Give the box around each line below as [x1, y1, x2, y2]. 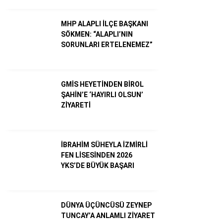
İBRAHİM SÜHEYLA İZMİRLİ [61, 140, 148, 149]
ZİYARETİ [61, 101, 91, 109]
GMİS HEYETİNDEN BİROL [61, 80, 144, 88]
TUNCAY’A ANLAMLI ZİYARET [61, 211, 155, 220]
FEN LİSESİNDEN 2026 [61, 151, 132, 159]
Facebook [142, 177, 178, 187]
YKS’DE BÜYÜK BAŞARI [61, 161, 134, 169]
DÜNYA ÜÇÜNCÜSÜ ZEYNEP [61, 201, 152, 209]
